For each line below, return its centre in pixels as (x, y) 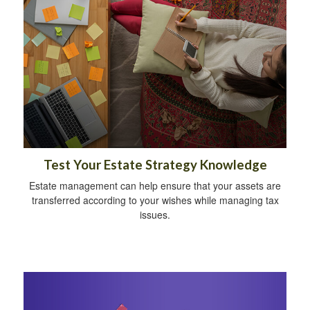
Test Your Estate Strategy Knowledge (155, 164)
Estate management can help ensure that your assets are (155, 185)
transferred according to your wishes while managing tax (155, 200)
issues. (155, 214)
